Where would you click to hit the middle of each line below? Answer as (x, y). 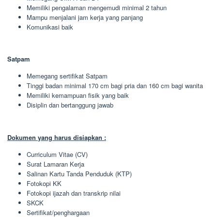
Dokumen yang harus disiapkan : (57, 137)
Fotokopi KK (44, 183)
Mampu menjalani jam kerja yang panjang (85, 17)
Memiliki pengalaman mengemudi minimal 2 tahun (97, 7)
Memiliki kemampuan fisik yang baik (78, 95)
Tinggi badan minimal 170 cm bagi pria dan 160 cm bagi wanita (115, 85)
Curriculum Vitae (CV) (57, 154)
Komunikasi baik (50, 27)
